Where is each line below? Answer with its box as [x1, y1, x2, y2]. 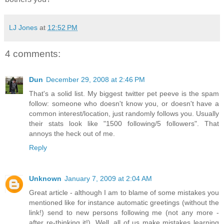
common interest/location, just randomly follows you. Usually [29, 109, 219, 118]
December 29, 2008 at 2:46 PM [46, 75, 145, 84]
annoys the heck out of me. [29, 129, 115, 138]
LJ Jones [9, 23, 37, 31]
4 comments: [5, 48, 60, 59]
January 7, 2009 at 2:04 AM [64, 174, 152, 183]
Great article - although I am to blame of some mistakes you [29, 188, 219, 197]
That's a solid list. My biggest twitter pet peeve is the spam [29, 89, 219, 98]
